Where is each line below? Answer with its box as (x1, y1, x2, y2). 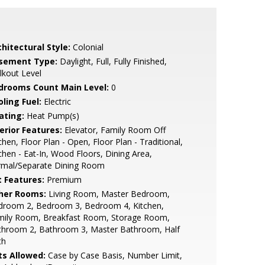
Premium (44, 174, 82, 185)
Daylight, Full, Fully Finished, (57, 56, 167, 67)
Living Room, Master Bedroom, (46, 188, 170, 199)
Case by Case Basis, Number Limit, (45, 250, 182, 261)
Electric (41, 96, 71, 107)
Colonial (70, 41, 104, 53)
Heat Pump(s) (24, 110, 79, 121)
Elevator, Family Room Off (62, 124, 166, 135)
